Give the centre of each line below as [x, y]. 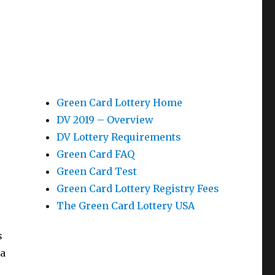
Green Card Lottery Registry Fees [137, 188]
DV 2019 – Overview [105, 120]
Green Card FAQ [95, 154]
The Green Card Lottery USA [125, 206]
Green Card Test [96, 171]
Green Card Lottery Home [119, 103]
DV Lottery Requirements [118, 137]
